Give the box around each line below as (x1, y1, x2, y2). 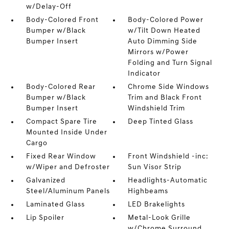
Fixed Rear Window (26, 153, 96, 161)
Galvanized (26, 177, 65, 185)
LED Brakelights (128, 201, 186, 209)
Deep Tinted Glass (128, 118, 194, 126)
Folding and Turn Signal (128, 59, 213, 67)
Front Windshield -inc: (128, 153, 209, 161)
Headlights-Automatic (128, 177, 208, 185)
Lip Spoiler (26, 214, 64, 222)
